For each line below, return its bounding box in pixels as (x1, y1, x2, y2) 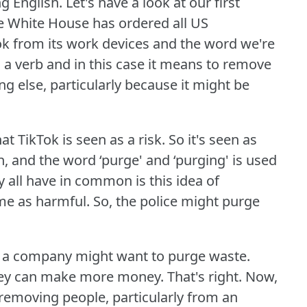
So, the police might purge (93, 192, 260, 211)
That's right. (167, 267, 242, 286)
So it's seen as (169, 130, 257, 149)
